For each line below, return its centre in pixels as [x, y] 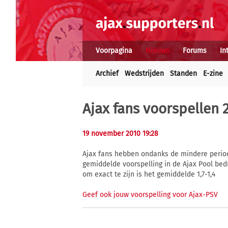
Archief [107, 74]
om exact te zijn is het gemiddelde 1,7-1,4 [149, 175]
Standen [183, 74]
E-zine [213, 74]
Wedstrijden [144, 74]
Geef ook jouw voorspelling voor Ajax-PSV [150, 195]
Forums [195, 51]
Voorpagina [114, 51]
